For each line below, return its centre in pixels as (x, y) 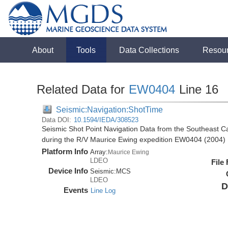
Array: (99, 152)
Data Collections (149, 50)
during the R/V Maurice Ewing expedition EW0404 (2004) (134, 140)
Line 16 (197, 89)
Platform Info (65, 151)
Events (76, 190)
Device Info (68, 171)
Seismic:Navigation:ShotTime (110, 109)
